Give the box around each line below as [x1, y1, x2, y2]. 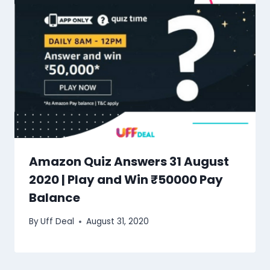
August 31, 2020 [86, 216, 149, 228]
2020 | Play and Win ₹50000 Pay [29, 171, 223, 189]
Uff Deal [40, 216, 75, 228]
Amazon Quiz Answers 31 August [29, 153, 229, 171]
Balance [29, 189, 80, 207]
